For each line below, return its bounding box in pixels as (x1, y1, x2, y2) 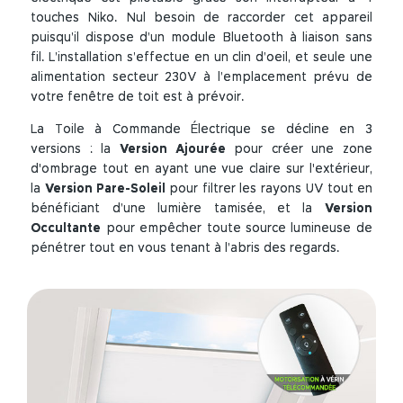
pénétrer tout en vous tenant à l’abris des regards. (31, 241, 340, 255)
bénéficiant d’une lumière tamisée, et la (31, 201, 325, 215)
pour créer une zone (226, 142, 372, 156)
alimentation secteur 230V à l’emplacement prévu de (31, 70, 372, 84)
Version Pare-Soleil (44, 182, 166, 195)
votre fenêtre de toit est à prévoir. (31, 90, 245, 103)
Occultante (31, 221, 102, 235)
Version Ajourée (119, 142, 227, 156)
